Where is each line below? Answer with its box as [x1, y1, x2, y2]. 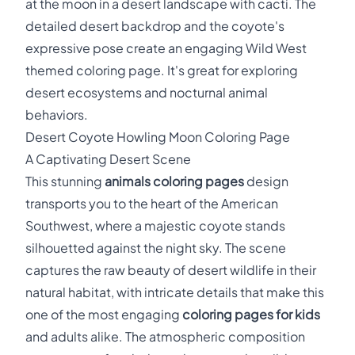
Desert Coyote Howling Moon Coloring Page [25, 128, 290, 145]
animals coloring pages [105, 173, 244, 189]
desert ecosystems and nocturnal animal [25, 84, 268, 101]
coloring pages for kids [182, 306, 320, 323]
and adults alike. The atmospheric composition [25, 328, 305, 345]
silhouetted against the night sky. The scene [25, 239, 286, 256]
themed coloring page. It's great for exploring [25, 62, 298, 78]
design [244, 173, 288, 189]
